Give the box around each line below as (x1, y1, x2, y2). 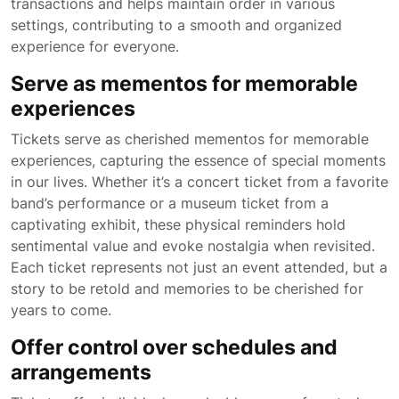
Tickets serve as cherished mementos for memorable (11, 130, 369, 148)
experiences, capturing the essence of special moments (11, 151, 386, 169)
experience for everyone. (11, 37, 179, 55)
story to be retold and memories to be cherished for (11, 280, 363, 297)
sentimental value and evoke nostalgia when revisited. (11, 237, 375, 255)
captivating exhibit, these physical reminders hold (11, 216, 346, 233)
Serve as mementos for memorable (11, 70, 358, 96)
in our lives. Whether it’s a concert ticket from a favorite (11, 173, 388, 191)
